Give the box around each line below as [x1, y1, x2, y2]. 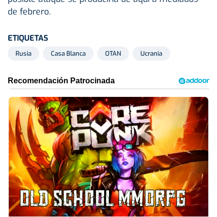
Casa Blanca [51, 49, 86, 58]
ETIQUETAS [8, 32, 48, 43]
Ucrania [140, 49, 162, 58]
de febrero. [8, 5, 51, 17]
